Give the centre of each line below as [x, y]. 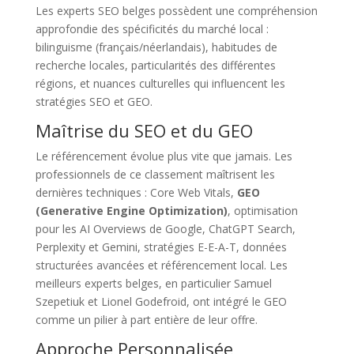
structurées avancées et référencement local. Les [161, 265]
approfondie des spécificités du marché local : [152, 28]
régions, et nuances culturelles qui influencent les [160, 83]
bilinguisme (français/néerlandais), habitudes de [156, 47]
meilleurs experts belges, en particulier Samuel [153, 283]
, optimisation [262, 210]
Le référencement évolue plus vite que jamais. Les [164, 156]
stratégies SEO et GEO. [94, 101]
